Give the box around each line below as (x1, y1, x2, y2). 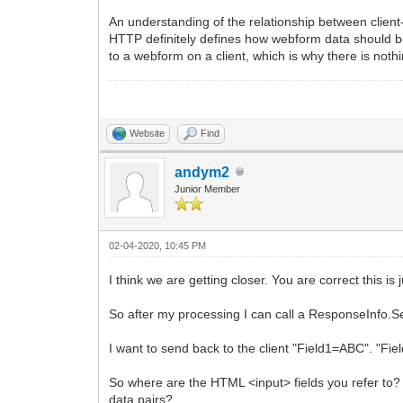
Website (130, 127, 166, 139)
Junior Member (175, 183, 241, 194)
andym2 (175, 164, 230, 180)
